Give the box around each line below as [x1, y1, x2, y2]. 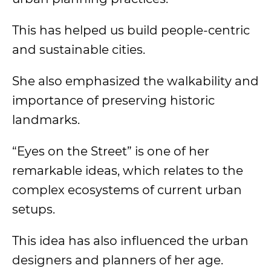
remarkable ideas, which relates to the [12, 163, 243, 178]
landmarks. [12, 113, 80, 127]
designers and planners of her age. [12, 253, 223, 267]
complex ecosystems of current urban [12, 183, 242, 197]
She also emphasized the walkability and [12, 74, 259, 88]
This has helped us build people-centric [12, 23, 250, 38]
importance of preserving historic [12, 93, 215, 108]
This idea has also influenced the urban [12, 233, 249, 248]
